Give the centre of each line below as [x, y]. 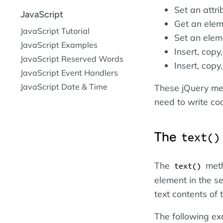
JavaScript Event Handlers [69, 72]
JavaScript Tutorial [55, 31]
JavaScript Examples [59, 45]
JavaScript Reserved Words [72, 58]
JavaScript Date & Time [64, 86]
